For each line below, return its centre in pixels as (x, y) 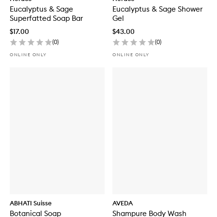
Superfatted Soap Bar (46, 18)
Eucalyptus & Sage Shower (157, 9)
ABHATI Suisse (31, 203)
